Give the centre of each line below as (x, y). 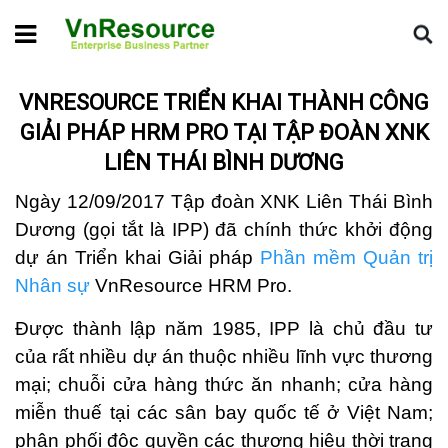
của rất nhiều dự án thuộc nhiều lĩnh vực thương (224, 356)
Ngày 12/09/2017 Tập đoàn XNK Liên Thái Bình (224, 201)
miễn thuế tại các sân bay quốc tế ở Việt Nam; (224, 412)
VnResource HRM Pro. (191, 285)
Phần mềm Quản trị (346, 257)
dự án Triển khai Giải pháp (137, 257)
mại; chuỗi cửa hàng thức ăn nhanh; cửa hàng (224, 384)
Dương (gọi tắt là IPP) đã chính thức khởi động (224, 229)
